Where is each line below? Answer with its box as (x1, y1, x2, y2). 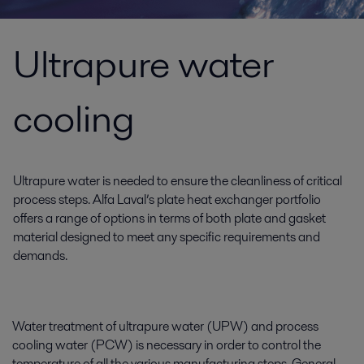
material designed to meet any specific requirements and (13, 227, 320, 246)
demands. (13, 246, 67, 265)
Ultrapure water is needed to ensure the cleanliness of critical (13, 171, 342, 190)
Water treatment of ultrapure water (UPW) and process (12, 317, 318, 336)
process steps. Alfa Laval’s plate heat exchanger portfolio (13, 190, 321, 209)
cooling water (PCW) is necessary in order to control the (12, 336, 321, 354)
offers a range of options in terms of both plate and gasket (13, 209, 326, 227)
